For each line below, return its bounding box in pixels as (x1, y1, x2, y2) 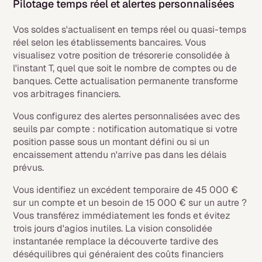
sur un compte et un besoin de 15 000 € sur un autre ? (13, 196, 247, 209)
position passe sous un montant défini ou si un (13, 136, 210, 148)
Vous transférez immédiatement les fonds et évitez (13, 209, 231, 222)
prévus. (13, 161, 44, 174)
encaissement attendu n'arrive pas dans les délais (13, 149, 227, 161)
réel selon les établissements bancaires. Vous (13, 36, 206, 49)
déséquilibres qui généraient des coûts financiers (13, 248, 224, 260)
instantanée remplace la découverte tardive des (13, 235, 219, 247)
